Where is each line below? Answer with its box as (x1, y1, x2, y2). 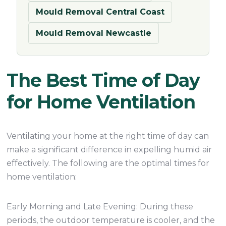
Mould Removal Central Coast (36, 7, 165, 17)
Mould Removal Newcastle (36, 28, 152, 38)
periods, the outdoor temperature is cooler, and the (7, 215, 215, 225)
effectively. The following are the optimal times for (7, 158, 210, 168)
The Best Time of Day (7, 69, 200, 91)
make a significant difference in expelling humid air (7, 145, 212, 154)
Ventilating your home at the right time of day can (7, 131, 209, 141)
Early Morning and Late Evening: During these (7, 202, 194, 211)
